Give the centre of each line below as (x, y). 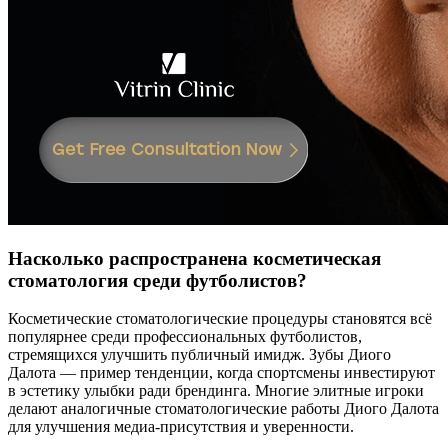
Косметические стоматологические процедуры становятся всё (220, 319)
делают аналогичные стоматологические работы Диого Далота (223, 409)
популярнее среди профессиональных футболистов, (185, 337)
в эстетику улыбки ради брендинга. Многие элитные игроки (216, 391)
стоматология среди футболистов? (157, 280)
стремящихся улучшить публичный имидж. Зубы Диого (199, 355)
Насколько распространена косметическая (194, 258)
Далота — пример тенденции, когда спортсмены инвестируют (221, 373)
